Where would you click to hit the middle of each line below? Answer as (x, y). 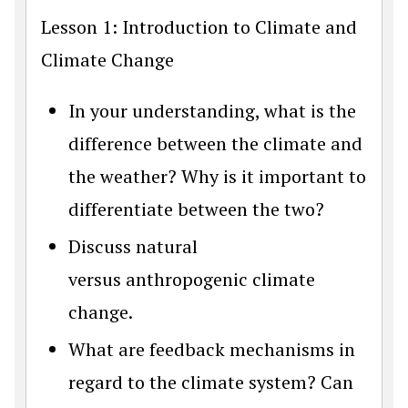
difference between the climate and (215, 143)
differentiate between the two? (196, 209)
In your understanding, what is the (212, 110)
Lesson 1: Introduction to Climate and (199, 26)
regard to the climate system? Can (211, 382)
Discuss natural (133, 246)
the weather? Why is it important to (217, 176)
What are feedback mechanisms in (212, 349)
